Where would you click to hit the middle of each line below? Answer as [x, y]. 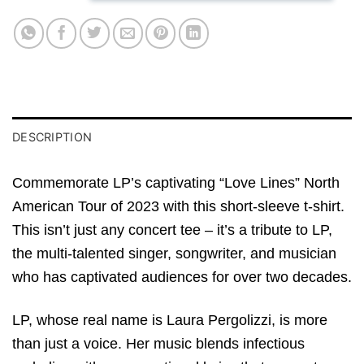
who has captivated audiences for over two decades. [182, 277]
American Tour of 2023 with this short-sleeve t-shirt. [178, 207]
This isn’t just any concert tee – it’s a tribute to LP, [172, 230]
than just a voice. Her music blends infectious [158, 343]
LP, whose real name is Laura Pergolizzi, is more [170, 320]
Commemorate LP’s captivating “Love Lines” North [176, 183]
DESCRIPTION [52, 137]
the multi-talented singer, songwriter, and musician [174, 254]
